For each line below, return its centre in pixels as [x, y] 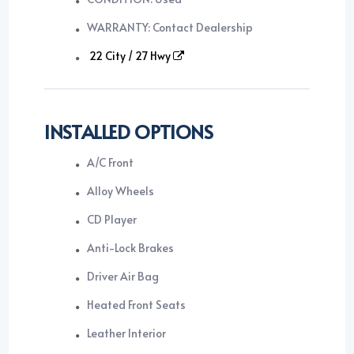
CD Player [112, 220]
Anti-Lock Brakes [131, 248]
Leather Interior [127, 333]
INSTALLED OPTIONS [129, 132]
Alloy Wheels [121, 191]
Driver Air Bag [123, 277]
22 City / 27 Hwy [132, 56]
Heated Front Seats [137, 305]
